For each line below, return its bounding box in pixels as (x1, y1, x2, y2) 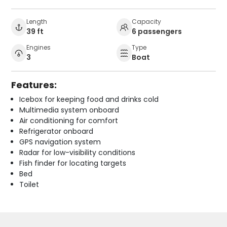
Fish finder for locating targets (19, 158, 127, 168)
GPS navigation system (19, 136, 101, 147)
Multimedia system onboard (19, 104, 120, 115)
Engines (26, 43, 51, 52)
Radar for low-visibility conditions (19, 147, 136, 158)
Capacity (132, 17, 161, 26)
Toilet (19, 179, 40, 190)
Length (26, 17, 48, 26)
